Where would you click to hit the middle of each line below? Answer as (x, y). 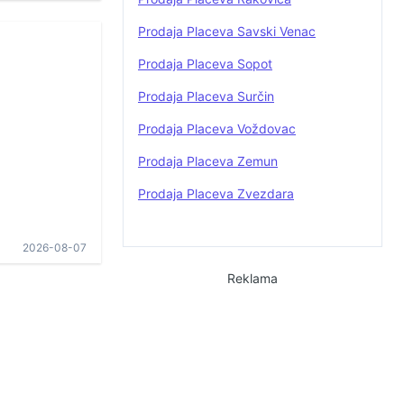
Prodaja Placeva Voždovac (217, 129)
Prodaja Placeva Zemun (208, 161)
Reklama (252, 278)
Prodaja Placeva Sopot (205, 64)
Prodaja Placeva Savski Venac (227, 31)
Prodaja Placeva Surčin (206, 96)
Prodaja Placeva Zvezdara (216, 193)
